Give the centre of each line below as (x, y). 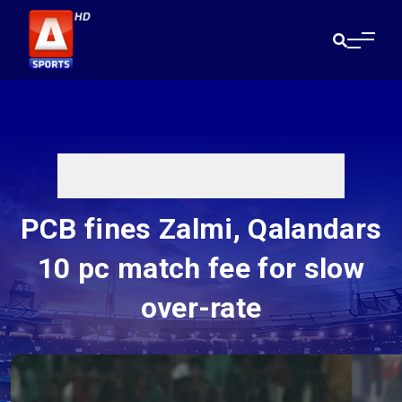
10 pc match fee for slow (201, 269)
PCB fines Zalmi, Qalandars (201, 229)
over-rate (201, 308)
